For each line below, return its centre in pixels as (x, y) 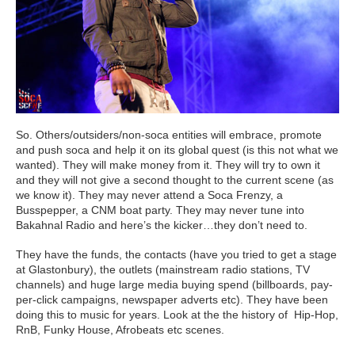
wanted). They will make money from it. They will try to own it (168, 164)
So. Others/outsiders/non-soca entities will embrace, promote (169, 134)
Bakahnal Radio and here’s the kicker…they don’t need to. (162, 225)
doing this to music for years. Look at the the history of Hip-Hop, (177, 314)
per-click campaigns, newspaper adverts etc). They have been (172, 299)
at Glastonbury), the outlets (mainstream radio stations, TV (163, 269)
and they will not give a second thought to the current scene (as (175, 179)
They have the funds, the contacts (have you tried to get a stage (176, 254)
